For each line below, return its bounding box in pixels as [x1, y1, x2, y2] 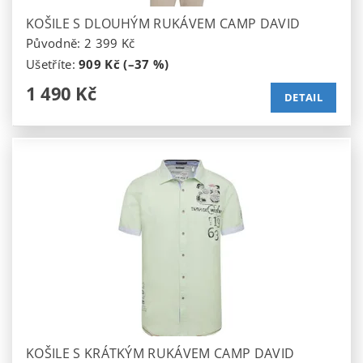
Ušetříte [26, 55, 72, 72]
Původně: [26, 34, 84, 51]
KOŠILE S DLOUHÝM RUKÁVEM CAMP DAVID [26, 14, 301, 32]
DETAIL [284, 90, 322, 105]
